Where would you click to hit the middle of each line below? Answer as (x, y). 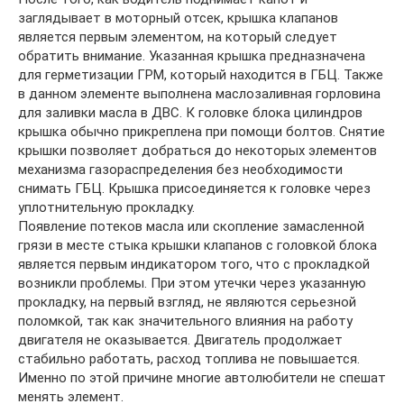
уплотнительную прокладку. (106, 207)
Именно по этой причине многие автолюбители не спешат (202, 378)
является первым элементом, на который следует (178, 37)
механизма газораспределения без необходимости (180, 170)
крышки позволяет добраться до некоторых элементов (197, 151)
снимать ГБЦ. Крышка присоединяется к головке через (194, 188)
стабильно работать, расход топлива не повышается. (189, 359)
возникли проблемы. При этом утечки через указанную (192, 283)
